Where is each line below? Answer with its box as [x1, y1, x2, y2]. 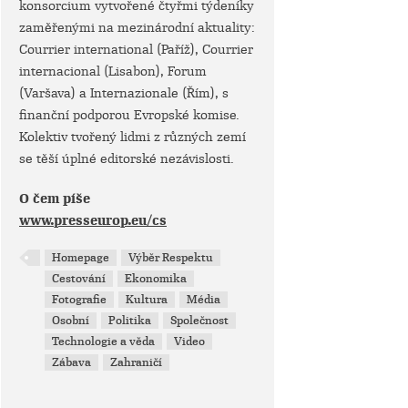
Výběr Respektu [128, 250, 214, 265]
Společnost [170, 313, 229, 328]
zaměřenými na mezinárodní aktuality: [19, 19, 255, 36]
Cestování [52, 271, 107, 286]
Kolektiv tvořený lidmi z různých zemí [19, 128, 246, 145]
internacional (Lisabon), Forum [19, 63, 207, 79]
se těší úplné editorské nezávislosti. [19, 150, 234, 167]
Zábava [52, 355, 92, 370]
